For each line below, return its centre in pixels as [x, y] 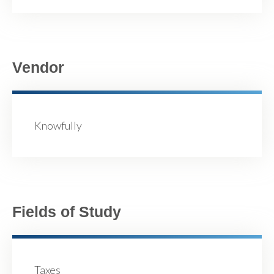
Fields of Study [67, 211]
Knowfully [58, 125]
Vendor [38, 68]
